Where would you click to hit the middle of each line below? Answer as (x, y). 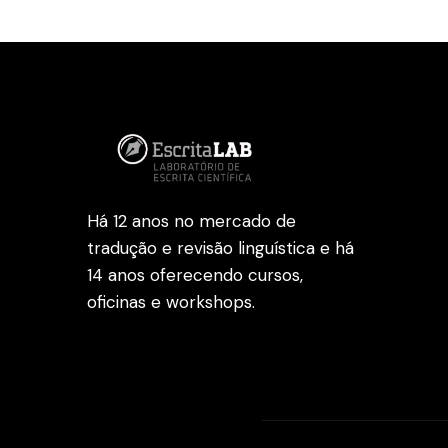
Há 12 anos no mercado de (191, 221)
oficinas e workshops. (171, 302)
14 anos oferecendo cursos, (195, 275)
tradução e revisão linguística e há (220, 248)
